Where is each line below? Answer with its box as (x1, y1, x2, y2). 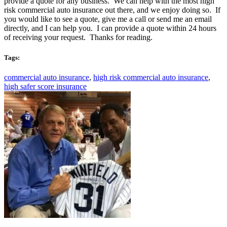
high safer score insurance (4, 82, 87, 91)
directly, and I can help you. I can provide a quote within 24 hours (4, 24, 216, 33)
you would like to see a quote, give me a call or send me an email (4, 15, 212, 24)
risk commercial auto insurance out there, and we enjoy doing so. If (4, 6, 220, 15)
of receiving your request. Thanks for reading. (4, 33, 153, 42)
